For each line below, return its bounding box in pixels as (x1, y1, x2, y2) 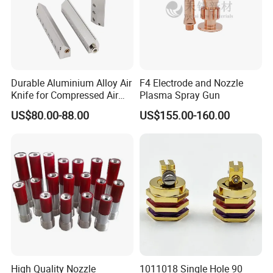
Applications (11, 100, 65, 114)
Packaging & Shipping (17, 244, 100, 256)
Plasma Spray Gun (139, 88, 220, 102)
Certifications (17, 52, 68, 65)
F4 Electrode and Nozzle (139, 76, 243, 90)
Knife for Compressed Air (11, 88, 119, 102)
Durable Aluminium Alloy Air (11, 76, 132, 90)
